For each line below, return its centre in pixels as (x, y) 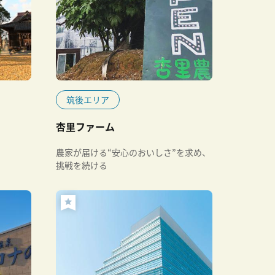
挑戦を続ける (82, 165)
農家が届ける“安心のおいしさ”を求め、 (133, 152)
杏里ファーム (85, 126)
